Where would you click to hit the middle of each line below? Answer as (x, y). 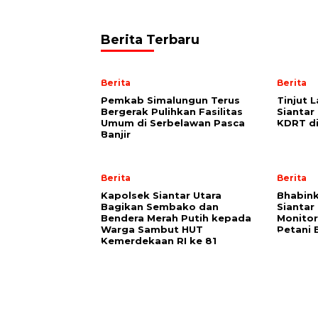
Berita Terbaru (150, 40)
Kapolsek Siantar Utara (161, 195)
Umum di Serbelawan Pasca (173, 123)
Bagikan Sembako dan (160, 207)
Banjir (116, 134)
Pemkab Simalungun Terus (170, 100)
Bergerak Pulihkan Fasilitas (172, 111)
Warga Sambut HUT (152, 229)
